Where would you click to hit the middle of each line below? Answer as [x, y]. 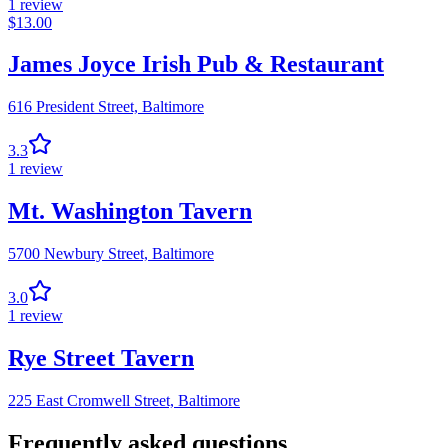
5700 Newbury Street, [78, 254]
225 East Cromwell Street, [91, 400]
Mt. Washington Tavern [130, 211]
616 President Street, [73, 107]
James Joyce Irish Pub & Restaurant [196, 64]
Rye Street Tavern [101, 358]
